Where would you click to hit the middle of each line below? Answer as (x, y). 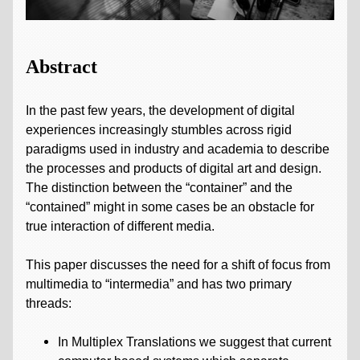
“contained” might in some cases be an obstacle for (170, 207)
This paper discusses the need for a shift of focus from (178, 265)
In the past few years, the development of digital (161, 110)
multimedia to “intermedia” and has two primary (159, 284)
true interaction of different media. (121, 226)
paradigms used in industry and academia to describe (178, 149)
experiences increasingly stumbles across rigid (159, 130)
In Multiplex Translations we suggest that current (195, 342)
